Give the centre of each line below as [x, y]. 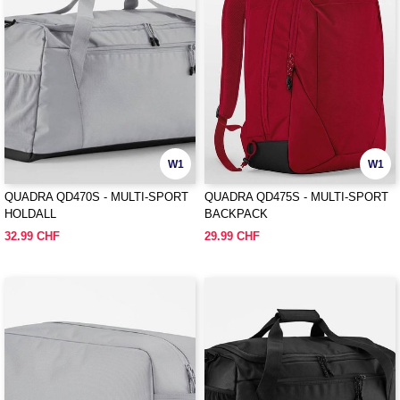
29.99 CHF [232, 236]
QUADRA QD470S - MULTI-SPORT [96, 197]
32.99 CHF [32, 236]
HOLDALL [30, 214]
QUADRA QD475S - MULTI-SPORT [296, 197]
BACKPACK [236, 214]
